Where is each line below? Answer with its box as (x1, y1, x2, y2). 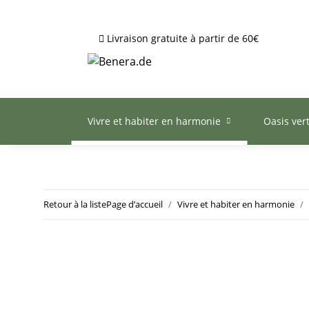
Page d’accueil (106, 198, 163, 211)
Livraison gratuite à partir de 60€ (104, 32, 259, 45)
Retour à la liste (43, 198, 106, 211)
